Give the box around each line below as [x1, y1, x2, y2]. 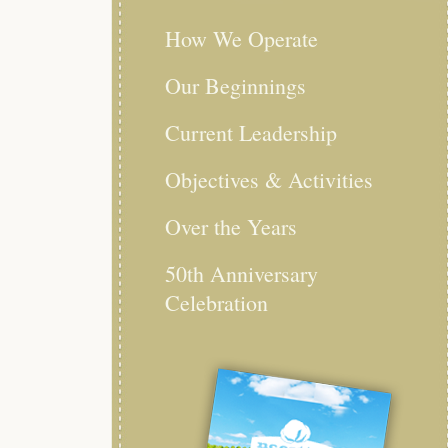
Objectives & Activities [165, 165, 373, 194]
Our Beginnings [165, 71, 306, 100]
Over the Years [165, 212, 297, 241]
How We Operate [165, 24, 318, 53]
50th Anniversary [165, 259, 318, 288]
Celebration [165, 288, 268, 317]
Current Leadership [165, 118, 337, 147]
